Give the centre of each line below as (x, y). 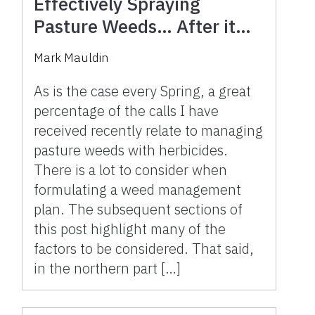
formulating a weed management (138, 189)
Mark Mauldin (71, 57)
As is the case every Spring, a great (143, 91)
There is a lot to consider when (131, 169)
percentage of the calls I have (127, 110)
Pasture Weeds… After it (135, 26)
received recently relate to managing (149, 130)
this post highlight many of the (130, 229)
